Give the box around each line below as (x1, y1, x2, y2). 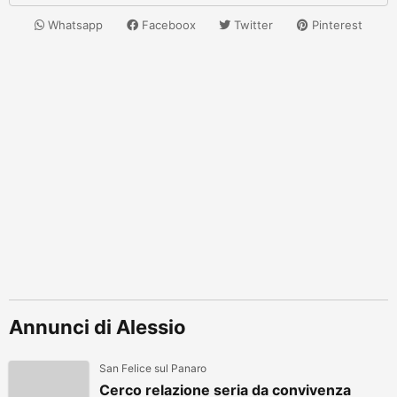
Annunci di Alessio (9, 315, 186, 339)
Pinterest (307, 18, 362, 32)
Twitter (230, 18, 274, 32)
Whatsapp (44, 18, 104, 32)
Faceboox (137, 18, 196, 32)
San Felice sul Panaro (99, 362, 206, 375)
